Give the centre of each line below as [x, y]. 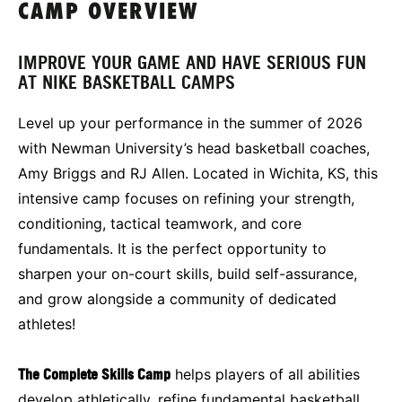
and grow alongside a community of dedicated [177, 298]
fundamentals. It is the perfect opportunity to [172, 248]
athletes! [47, 323]
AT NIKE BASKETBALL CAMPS [127, 82]
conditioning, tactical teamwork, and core [160, 223]
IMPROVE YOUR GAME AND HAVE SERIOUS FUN [192, 62]
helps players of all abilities [265, 374]
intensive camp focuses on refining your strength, [186, 198]
